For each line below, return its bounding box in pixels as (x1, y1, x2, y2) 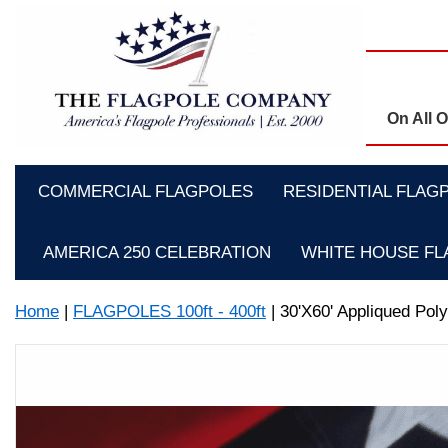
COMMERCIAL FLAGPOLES (37, 182, 253, 201)
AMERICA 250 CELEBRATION (43, 242, 271, 262)
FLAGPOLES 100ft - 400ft (73, 301, 266, 321)
